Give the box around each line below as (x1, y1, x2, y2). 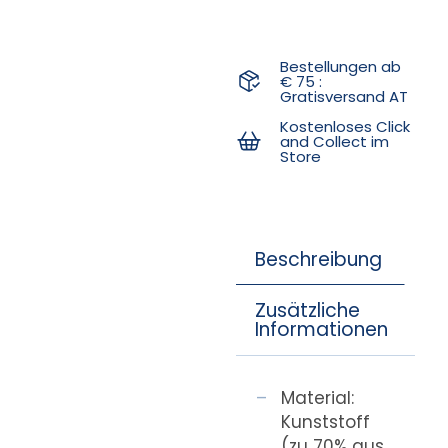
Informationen (254, 316, 388, 344)
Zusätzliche (254, 297, 360, 325)
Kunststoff (281, 409, 371, 434)
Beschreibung (254, 245, 382, 273)
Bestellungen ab (280, 55, 402, 77)
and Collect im (280, 130, 390, 152)
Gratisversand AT (280, 85, 409, 107)
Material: (281, 385, 355, 410)
